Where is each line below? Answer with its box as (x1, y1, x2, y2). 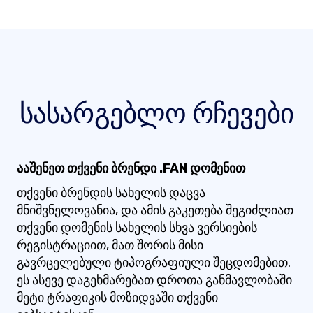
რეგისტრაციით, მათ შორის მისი (17, 238, 203, 253)
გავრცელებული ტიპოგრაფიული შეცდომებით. (17, 255, 291, 270)
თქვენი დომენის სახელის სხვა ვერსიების (17, 220, 257, 235)
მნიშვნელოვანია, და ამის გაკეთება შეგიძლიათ (17, 203, 293, 218)
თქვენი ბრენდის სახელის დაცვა (17, 185, 205, 201)
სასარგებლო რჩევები (19, 97, 294, 130)
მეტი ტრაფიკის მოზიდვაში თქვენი (17, 290, 218, 305)
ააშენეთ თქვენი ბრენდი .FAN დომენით (17, 161, 245, 176)
